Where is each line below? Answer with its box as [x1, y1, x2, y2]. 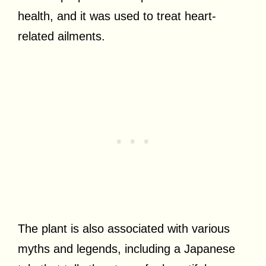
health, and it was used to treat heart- [18, 9, 216, 23]
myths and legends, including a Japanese [18, 242, 235, 255]
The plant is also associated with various [18, 221, 230, 235]
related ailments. [18, 29, 109, 43]
